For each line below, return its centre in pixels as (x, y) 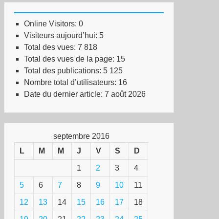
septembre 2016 (81, 136)
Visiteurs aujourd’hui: (62, 35)
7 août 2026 (125, 94)
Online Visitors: (51, 24)
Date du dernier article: (64, 94)
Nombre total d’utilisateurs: (71, 82)
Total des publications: (64, 71)
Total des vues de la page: (70, 59)
